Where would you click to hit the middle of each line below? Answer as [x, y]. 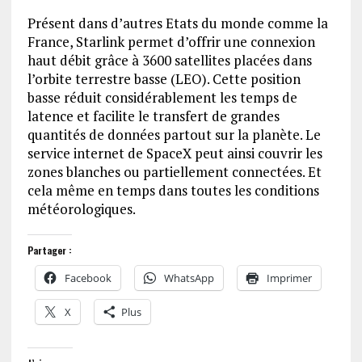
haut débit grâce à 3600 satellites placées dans [169, 60]
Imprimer [289, 278]
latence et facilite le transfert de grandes [153, 116]
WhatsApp [189, 278]
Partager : [49, 250]
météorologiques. [81, 209]
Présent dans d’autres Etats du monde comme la [177, 23]
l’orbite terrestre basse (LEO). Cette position [164, 79]
